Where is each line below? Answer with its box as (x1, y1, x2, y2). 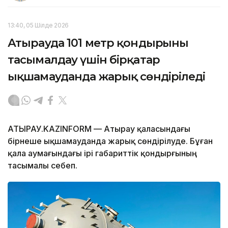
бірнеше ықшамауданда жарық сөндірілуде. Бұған (8, 135, 213, 146)
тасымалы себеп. (8, 160, 77, 170)
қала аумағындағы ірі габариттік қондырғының (8, 148, 197, 158)
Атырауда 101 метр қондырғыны (8, 36, 189, 50)
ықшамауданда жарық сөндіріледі (8, 69, 206, 83)
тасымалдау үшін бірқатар (8, 52, 160, 67)
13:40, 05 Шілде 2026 (8, 21, 69, 29)
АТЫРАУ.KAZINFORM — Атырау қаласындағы (8, 123, 190, 134)
